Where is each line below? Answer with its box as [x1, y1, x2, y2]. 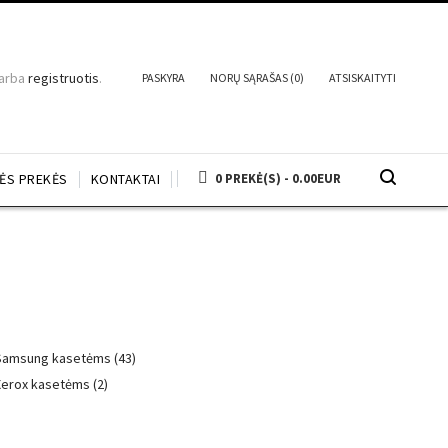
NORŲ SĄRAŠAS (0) [210, 70, 304, 85]
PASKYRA [142, 70, 185, 85]
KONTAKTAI [90, 170, 160, 188]
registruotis [28, 69, 99, 87]
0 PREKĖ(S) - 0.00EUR [215, 170, 341, 187]
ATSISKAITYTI [329, 70, 396, 85]
